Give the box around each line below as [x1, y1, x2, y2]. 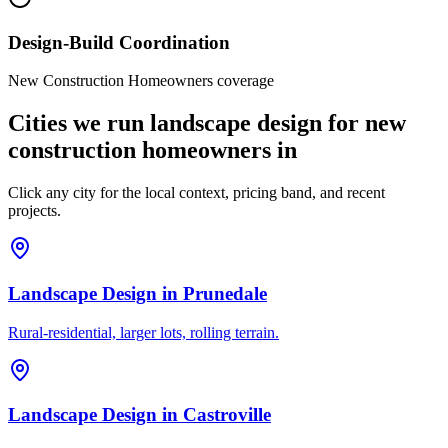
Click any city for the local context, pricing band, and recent [8, 184, 385, 202]
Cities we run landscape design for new [8, 110, 406, 137]
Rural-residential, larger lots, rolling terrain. [8, 323, 279, 341]
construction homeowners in [8, 137, 297, 164]
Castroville [183, 404, 271, 426]
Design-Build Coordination [8, 31, 230, 53]
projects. [8, 202, 61, 220]
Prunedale [183, 282, 267, 304]
